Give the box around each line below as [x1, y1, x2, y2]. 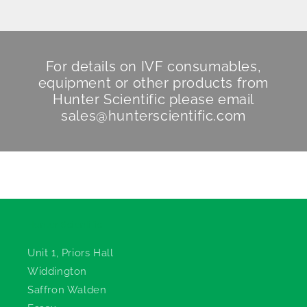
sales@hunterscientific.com [61, 108, 246, 125]
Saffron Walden [27, 284, 107, 297]
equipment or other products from [38, 75, 269, 92]
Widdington [27, 265, 87, 278]
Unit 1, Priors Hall [27, 247, 114, 260]
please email [165, 91, 254, 108]
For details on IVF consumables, [45, 58, 262, 75]
